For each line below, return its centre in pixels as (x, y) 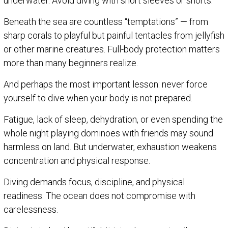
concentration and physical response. (77, 160)
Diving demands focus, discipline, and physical (94, 182)
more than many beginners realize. (71, 63)
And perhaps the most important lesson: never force (106, 84)
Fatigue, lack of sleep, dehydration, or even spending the (113, 119)
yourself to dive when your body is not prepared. (98, 98)
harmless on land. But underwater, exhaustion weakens (110, 147)
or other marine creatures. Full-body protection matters (112, 49)
